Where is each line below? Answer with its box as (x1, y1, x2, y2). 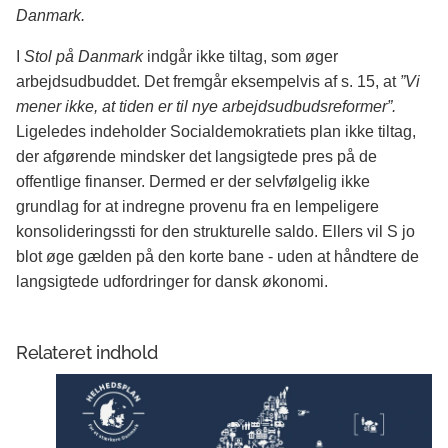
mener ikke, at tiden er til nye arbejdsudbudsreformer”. (16, 98, 396, 116)
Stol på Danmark (24, 48, 147, 66)
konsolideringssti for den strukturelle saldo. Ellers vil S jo (16, 223, 415, 241)
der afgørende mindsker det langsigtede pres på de (16, 148, 377, 166)
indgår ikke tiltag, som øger (147, 48, 338, 66)
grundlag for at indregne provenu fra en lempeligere (16, 198, 379, 216)
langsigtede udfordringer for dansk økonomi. (16, 273, 328, 291)
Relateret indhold (16, 342, 158, 364)
